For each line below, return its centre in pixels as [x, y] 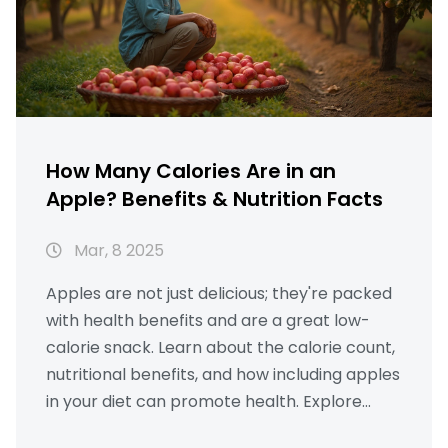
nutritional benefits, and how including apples [223, 375]
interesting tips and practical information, [209, 429]
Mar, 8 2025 [117, 251]
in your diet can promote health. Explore [204, 402]
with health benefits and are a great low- [208, 321]
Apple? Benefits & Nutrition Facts [214, 199]
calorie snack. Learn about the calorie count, [220, 348]
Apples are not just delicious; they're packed [219, 294]
